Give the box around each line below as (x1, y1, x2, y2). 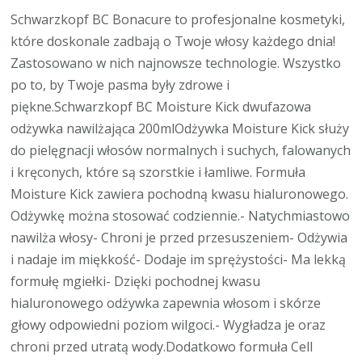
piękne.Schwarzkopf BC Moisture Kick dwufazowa (11, 98, 312, 116)
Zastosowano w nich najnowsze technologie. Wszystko (11, 54, 342, 73)
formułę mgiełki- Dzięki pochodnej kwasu (11, 272, 261, 291)
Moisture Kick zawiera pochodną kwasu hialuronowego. (11, 185, 349, 204)
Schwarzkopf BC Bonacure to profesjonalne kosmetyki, (11, 11, 346, 29)
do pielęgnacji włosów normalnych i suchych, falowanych (11, 141, 351, 160)
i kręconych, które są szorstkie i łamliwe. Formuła (11, 163, 306, 182)
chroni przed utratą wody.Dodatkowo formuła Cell (11, 338, 314, 356)
